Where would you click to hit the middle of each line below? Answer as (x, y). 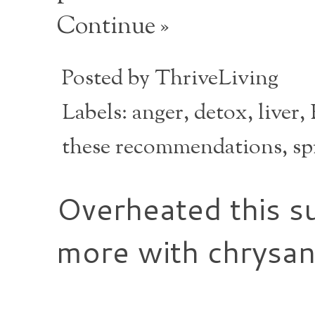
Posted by (108, 79)
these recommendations (172, 148)
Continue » (112, 27)
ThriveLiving (217, 79)
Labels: (97, 113)
